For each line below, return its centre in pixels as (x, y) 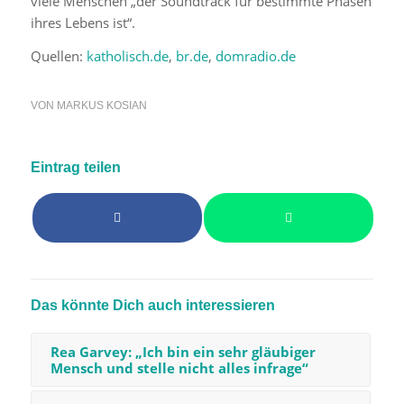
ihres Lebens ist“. (83, 23)
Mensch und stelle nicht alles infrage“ (179, 367)
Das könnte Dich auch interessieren (152, 305)
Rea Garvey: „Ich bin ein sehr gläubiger (183, 351)
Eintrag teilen (75, 167)
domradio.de (255, 55)
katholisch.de (127, 55)
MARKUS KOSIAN (101, 105)
